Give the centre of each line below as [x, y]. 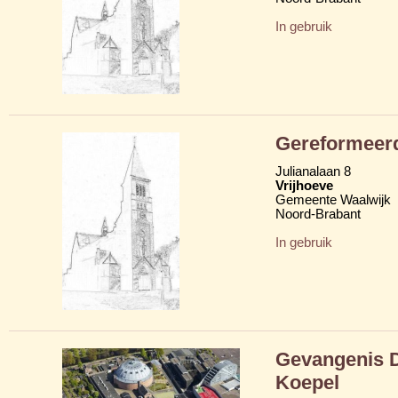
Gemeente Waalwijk [333, 199]
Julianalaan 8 [313, 171]
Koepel [307, 382]
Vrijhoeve [304, 185]
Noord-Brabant [318, 214]
